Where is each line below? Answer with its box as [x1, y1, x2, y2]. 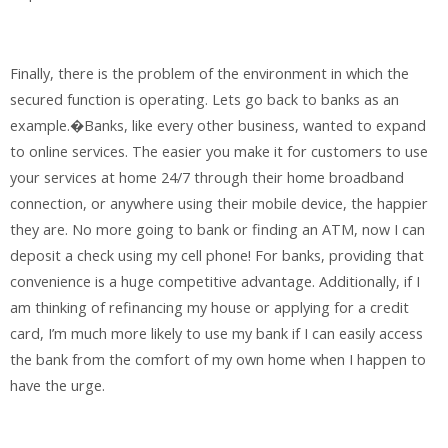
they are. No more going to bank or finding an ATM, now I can [10, 220, 425, 240]
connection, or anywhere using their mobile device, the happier [10, 194, 428, 214]
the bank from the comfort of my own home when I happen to [10, 350, 426, 370]
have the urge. [10, 376, 105, 396]
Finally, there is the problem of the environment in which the [10, 64, 409, 84]
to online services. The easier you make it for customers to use [10, 142, 428, 162]
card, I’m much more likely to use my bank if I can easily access [10, 324, 423, 344]
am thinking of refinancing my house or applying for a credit [10, 298, 409, 318]
